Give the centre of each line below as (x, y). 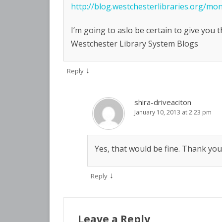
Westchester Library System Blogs (135, 44)
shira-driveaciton (163, 102)
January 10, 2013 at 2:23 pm (173, 112)
